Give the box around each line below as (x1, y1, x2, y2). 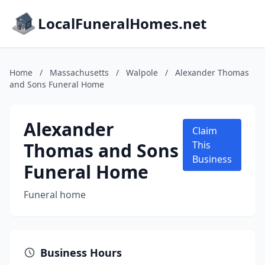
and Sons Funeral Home (9, 79, 104, 90)
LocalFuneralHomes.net (38, 14, 206, 33)
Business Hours (40, 245, 122, 260)
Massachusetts (50, 67, 109, 78)
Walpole (126, 67, 158, 78)
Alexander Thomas (175, 67, 249, 78)
